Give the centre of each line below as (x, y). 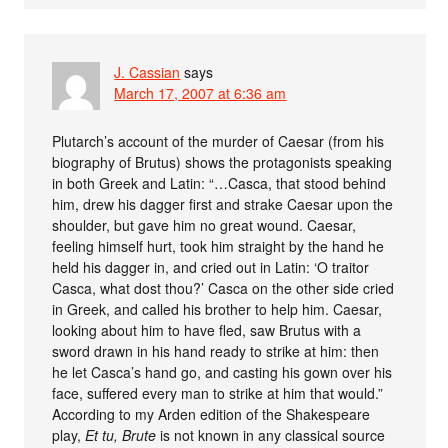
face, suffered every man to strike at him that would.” (218, 392)
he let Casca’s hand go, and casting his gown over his (222, 371)
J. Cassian (147, 71)
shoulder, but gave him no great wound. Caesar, (204, 224)
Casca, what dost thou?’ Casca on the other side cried (223, 287)
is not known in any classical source (271, 434)
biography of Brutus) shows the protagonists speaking (222, 161)
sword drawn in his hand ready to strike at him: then (216, 350)
